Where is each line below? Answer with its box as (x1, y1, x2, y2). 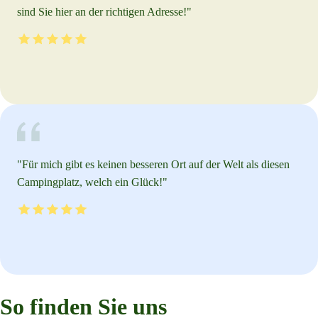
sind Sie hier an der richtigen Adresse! (17, 5, 187, 18)
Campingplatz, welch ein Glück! (17, 175, 163, 188)
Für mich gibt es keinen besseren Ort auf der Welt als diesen (22, 158, 290, 170)
